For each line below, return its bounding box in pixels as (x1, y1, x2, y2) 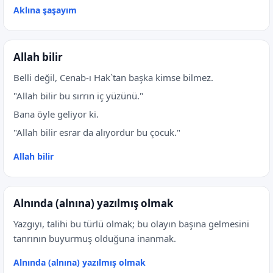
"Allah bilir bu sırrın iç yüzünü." (13, 90, 143, 102)
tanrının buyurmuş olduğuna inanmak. (13, 232, 176, 244)
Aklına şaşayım (13, 4, 77, 16)
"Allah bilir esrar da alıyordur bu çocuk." (13, 126, 180, 138)
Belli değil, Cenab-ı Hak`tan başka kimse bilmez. (13, 71, 213, 83)
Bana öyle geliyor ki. (13, 108, 99, 120)
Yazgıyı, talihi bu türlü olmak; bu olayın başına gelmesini (13, 218, 249, 230)
